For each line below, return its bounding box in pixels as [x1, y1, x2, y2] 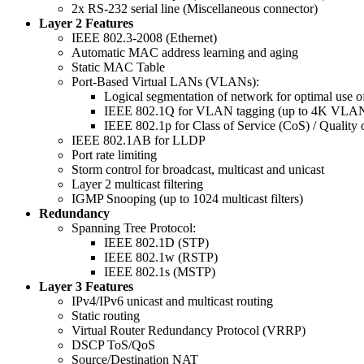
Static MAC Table [71, 60, 165, 75]
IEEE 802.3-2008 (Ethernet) [71, 31, 217, 45]
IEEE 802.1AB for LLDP [71, 133, 206, 148]
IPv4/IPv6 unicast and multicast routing [71, 294, 273, 309]
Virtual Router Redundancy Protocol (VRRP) [71, 323, 305, 338]
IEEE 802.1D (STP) [104, 236, 209, 250]
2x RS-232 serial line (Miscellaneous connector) [71, 2, 318, 16]
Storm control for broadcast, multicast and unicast [71, 162, 324, 177]
